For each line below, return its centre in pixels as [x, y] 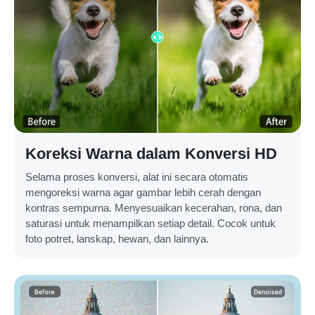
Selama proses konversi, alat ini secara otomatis [137, 177]
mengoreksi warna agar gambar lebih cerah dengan [143, 193]
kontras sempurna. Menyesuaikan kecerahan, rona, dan [154, 208]
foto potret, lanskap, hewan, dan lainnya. [117, 239]
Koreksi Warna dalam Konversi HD [151, 154]
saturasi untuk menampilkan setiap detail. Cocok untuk [150, 224]
